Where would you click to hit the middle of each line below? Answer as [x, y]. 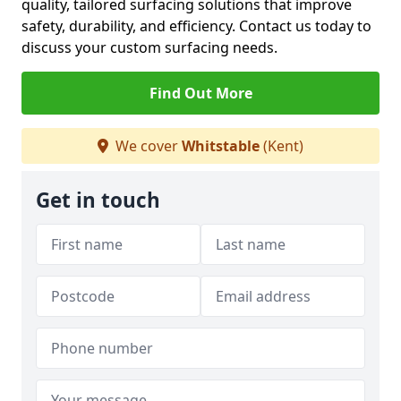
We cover [147, 146]
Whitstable [221, 146]
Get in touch [98, 200]
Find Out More [200, 93]
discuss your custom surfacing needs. [149, 47]
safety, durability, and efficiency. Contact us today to [196, 26]
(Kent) [282, 146]
